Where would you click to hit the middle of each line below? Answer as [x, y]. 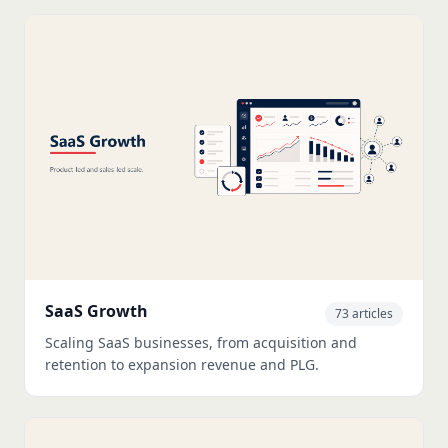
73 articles [364, 314]
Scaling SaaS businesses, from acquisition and [201, 343]
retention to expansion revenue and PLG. [182, 365]
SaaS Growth [96, 311]
